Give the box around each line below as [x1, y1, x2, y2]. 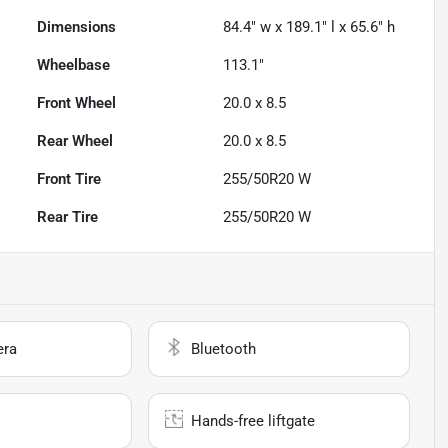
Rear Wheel [37, 132, 114, 151]
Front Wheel [37, 94, 117, 113]
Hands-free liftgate [191, 412, 316, 431]
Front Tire [37, 170, 102, 189]
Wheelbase [37, 56, 111, 75]
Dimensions [37, 18, 117, 37]
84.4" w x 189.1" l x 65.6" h [223, 18, 396, 37]
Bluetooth [191, 340, 257, 359]
